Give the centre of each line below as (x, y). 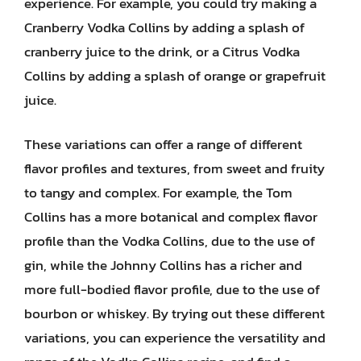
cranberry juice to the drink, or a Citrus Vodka (162, 51)
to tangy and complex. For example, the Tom (158, 193)
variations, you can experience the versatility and (175, 338)
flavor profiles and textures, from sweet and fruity (174, 168)
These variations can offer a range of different (163, 144)
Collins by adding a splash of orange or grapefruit (175, 75)
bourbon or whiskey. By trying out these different (174, 313)
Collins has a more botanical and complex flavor (171, 217)
